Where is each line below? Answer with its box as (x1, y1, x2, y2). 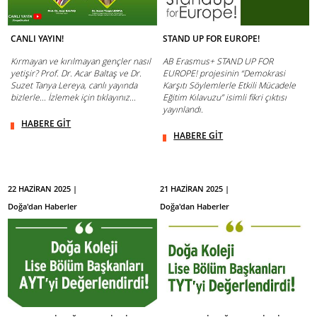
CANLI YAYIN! (11, 32, 64, 45)
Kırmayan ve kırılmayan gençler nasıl (11, 54, 151, 67)
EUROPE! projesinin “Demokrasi (163, 67, 286, 79)
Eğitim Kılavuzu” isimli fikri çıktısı (163, 91, 287, 103)
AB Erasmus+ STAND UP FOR (163, 54, 274, 67)
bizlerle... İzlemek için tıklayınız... (11, 91, 137, 103)
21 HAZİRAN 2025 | (160, 183, 230, 194)
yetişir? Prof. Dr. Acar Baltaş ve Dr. (11, 67, 142, 79)
